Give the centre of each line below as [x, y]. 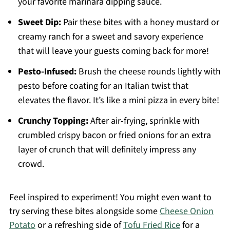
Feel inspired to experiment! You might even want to [110, 198]
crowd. [31, 164]
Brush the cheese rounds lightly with [148, 72]
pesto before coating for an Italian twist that [103, 86]
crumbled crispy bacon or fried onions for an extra [114, 136]
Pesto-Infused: [47, 72]
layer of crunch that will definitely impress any [107, 150]
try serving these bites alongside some [84, 212]
